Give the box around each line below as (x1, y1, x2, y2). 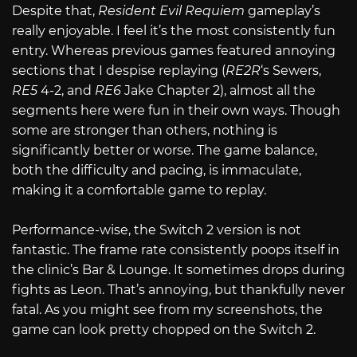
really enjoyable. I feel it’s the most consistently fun (12, 22, 335, 38)
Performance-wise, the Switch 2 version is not (12, 222, 301, 238)
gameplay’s (245, 2, 320, 18)
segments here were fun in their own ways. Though (12, 102, 340, 118)
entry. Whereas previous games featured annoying (12, 42, 335, 58)
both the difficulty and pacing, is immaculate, (12, 162, 301, 178)
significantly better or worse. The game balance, (12, 142, 317, 158)
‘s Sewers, (261, 62, 321, 78)
